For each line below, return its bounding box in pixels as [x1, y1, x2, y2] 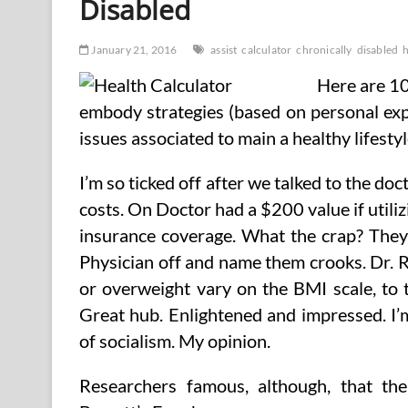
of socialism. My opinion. [79, 331, 270, 352]
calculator [241, 43, 292, 56]
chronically [296, 43, 352, 56]
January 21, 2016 [89, 43, 178, 56]
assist [210, 43, 238, 56]
